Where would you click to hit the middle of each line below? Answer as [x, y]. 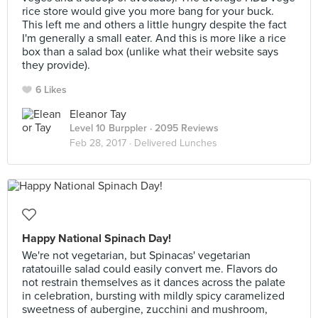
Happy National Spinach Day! [97, 238]
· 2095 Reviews [183, 128]
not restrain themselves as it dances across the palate [154, 283]
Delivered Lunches [176, 143]
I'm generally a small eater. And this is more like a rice [154, 38]
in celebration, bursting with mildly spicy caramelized [153, 296]
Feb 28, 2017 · [102, 143]
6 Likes [51, 90]
